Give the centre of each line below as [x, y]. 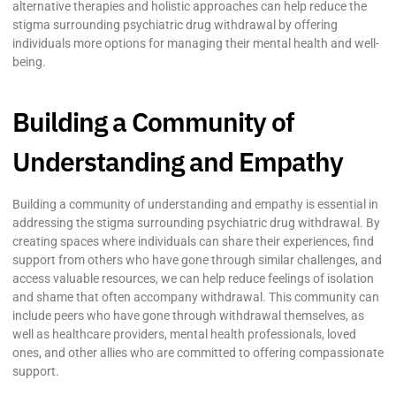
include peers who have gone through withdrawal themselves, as [188, 315]
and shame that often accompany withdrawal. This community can [196, 297]
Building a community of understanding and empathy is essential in [195, 204]
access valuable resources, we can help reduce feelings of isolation [193, 278]
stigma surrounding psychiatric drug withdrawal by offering [175, 24]
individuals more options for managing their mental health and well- [196, 43]
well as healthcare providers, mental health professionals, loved [184, 334]
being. [29, 61]
